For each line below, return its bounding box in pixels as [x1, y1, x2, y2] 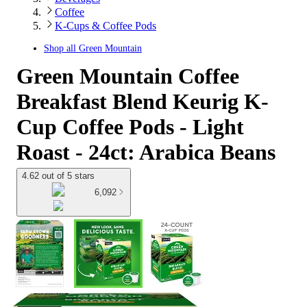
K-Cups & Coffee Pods [55, 20, 156, 32]
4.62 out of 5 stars [22, 171, 95, 181]
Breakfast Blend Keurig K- [16, 89, 269, 114]
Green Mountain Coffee [16, 64, 239, 88]
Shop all [44, 43, 79, 53]
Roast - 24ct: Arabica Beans [16, 140, 275, 164]
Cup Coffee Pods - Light [16, 114, 244, 139]
